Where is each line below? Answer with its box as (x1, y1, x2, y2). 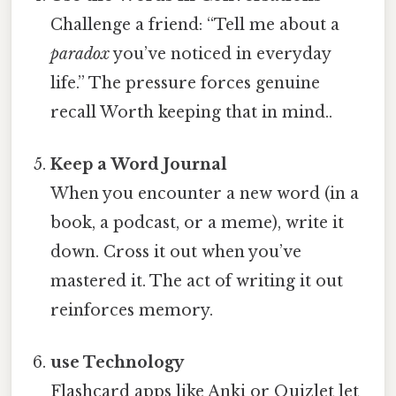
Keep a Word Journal (50, 154, 228, 174)
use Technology (50, 353, 185, 373)
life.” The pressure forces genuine (50, 72, 321, 93)
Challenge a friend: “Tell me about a (50, 14, 340, 34)
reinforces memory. (50, 300, 214, 320)
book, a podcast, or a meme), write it (50, 212, 345, 232)
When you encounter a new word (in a (50, 183, 360, 203)
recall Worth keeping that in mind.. (50, 102, 333, 122)
